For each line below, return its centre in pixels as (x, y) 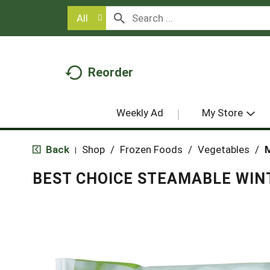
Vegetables (223, 149)
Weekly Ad (140, 112)
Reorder (111, 72)
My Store (222, 112)
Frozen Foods (151, 149)
